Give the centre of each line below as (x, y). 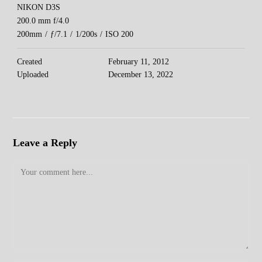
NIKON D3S (39, 8)
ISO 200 (120, 35)
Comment (29, 169)
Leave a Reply (45, 143)
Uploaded (33, 75)
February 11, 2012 (139, 62)
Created (30, 62)
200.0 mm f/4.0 (43, 21)
